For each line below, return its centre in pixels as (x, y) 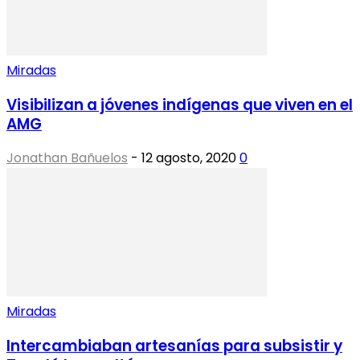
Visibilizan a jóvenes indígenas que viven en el (180, 104)
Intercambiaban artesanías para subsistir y (174, 346)
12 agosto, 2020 (189, 158)
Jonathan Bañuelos (67, 158)
